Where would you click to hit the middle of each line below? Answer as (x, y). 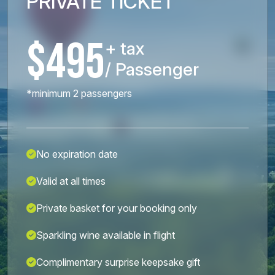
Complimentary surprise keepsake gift (118, 262)
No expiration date (77, 154)
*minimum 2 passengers (79, 93)
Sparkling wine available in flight (106, 235)
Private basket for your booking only (117, 208)
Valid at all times (71, 181)
